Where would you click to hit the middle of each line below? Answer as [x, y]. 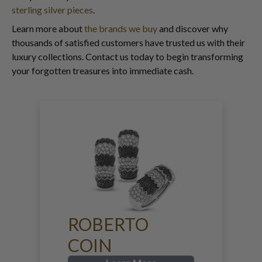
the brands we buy [121, 28]
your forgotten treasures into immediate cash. [103, 70]
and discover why [193, 28]
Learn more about [48, 28]
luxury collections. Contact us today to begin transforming [127, 56]
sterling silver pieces [52, 9]
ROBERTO [108, 224]
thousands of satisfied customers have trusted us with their [128, 42]
